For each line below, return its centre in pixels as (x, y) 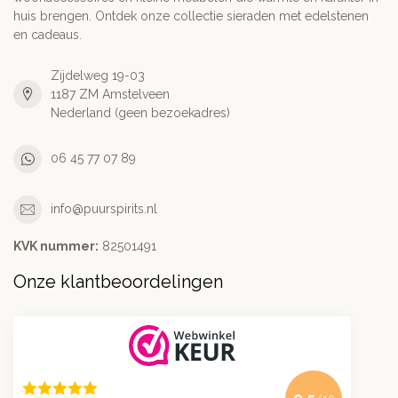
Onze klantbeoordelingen (118, 282)
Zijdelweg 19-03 (98, 75)
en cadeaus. (48, 34)
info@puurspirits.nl (104, 209)
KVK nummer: (56, 246)
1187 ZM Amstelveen (110, 94)
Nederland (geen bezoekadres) (140, 112)
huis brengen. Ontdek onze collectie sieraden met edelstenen (191, 16)
